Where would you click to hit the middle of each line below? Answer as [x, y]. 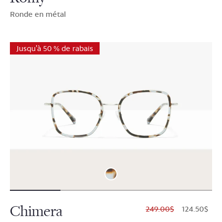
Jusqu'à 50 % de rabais [55, 49]
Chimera [36, 212]
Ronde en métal [38, 14]
